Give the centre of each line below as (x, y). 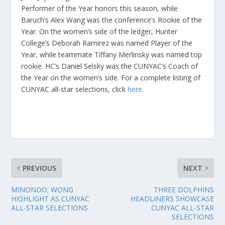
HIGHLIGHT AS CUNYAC (50, 198)
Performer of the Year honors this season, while (100, 9)
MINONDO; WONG (42, 189)
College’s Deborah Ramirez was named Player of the (107, 43)
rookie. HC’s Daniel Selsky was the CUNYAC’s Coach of (110, 66)
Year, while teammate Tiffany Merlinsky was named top (112, 55)
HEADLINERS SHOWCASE (172, 198)
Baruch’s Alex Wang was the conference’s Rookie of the (112, 20)
